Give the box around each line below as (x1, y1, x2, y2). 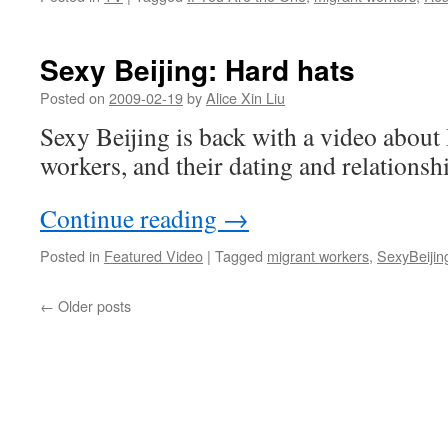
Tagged (215, 245, 263, 266)
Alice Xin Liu (206, 87, 285, 108)
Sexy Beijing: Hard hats (40, 49, 355, 90)
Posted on (40, 87, 105, 108)
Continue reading (40, 201, 223, 235)
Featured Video (104, 245, 203, 266)
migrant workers (267, 245, 369, 266)
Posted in (40, 245, 100, 266)
